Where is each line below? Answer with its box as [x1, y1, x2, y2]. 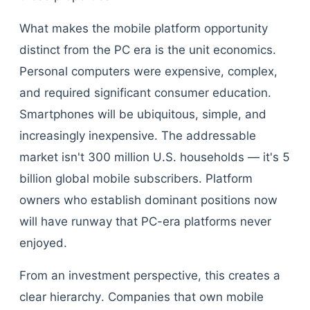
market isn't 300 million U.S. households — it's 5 [19, 150, 290, 164]
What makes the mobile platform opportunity [19, 21, 268, 35]
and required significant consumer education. [19, 86, 271, 100]
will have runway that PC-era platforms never [19, 215, 271, 228]
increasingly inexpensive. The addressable [19, 129, 256, 143]
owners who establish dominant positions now [19, 193, 277, 207]
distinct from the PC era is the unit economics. [19, 43, 276, 57]
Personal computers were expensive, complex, [19, 64, 277, 78]
